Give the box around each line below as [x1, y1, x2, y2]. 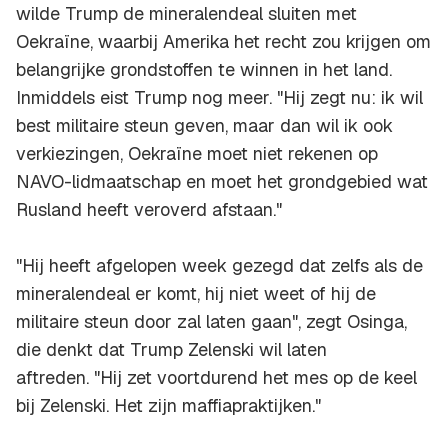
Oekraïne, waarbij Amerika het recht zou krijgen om [16, 30, 431, 54]
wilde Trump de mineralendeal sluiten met [16, 2, 357, 26]
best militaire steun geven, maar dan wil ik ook [16, 114, 393, 138]
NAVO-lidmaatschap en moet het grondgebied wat [16, 170, 428, 194]
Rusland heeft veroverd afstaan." [16, 198, 282, 222]
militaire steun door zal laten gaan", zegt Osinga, [16, 310, 407, 334]
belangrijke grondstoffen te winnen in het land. [16, 58, 392, 82]
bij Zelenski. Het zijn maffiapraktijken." [16, 394, 321, 418]
